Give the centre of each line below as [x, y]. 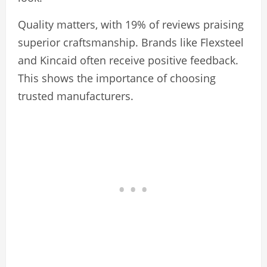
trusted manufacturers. [76, 96]
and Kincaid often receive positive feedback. [128, 60]
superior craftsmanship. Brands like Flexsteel [131, 42]
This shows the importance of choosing [117, 78]
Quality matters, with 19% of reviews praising [131, 24]
